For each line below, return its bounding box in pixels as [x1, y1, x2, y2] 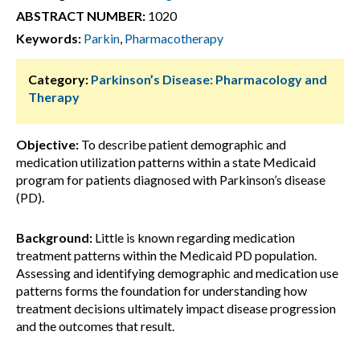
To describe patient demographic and [79, 137, 286, 152]
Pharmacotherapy [125, 31, 223, 46]
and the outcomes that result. [16, 318, 174, 333]
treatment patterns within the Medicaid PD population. [16, 247, 317, 263]
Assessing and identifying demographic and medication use [16, 265, 338, 280]
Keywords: [16, 31, 81, 46]
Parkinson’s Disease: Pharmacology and [91, 72, 327, 87]
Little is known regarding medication [92, 230, 295, 245]
